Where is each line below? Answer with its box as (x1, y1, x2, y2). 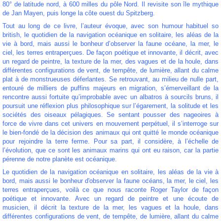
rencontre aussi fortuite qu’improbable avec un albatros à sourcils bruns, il (2, 93, 219, 101)
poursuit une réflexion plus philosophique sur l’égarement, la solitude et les (2, 102, 219, 110)
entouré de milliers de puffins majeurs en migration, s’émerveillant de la (2, 84, 219, 92)
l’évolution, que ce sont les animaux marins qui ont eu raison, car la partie (2, 146, 219, 154)
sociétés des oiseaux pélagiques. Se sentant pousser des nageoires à (2, 110, 219, 118)
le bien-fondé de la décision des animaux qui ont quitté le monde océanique (2, 128, 219, 136)
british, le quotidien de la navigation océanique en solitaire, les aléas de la (2, 31, 219, 38)
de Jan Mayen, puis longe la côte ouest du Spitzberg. (2, 9, 155, 17)
